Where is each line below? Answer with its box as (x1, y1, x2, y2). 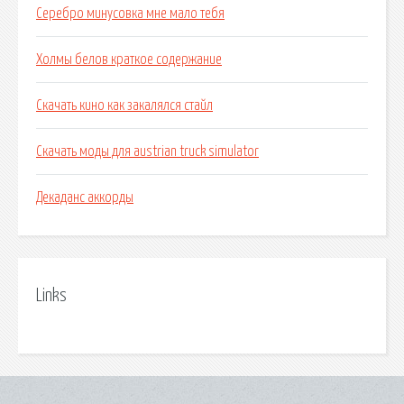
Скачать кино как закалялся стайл (36, 98, 213, 114)
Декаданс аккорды (36, 190, 133, 206)
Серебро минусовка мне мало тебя (36, 6, 225, 22)
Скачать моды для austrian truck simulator (36, 144, 259, 160)
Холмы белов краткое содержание (36, 52, 222, 68)
